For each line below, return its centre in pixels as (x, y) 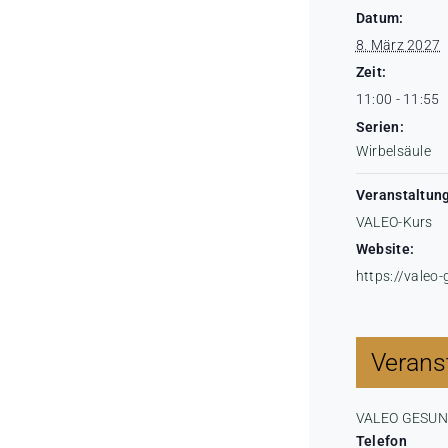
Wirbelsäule (393, 150)
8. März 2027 (398, 44)
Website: (385, 248)
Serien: (379, 126)
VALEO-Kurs (394, 221)
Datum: (379, 17)
